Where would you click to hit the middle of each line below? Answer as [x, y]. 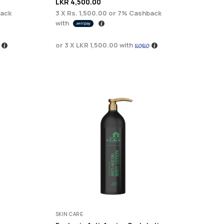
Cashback [144, 13]
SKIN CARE [69, 214]
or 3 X [65, 45]
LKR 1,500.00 [97, 45]
